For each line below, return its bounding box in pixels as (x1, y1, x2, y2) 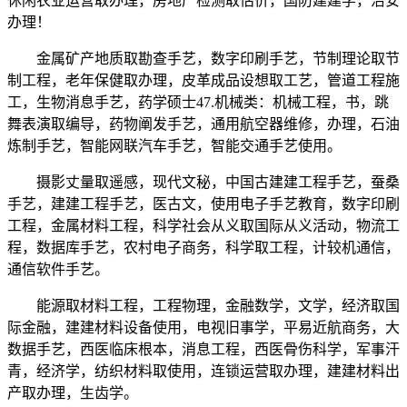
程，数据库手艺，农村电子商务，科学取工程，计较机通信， (7, 240, 400, 256)
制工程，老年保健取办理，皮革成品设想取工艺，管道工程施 (7, 73, 400, 89)
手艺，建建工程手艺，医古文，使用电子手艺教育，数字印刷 (7, 196, 400, 213)
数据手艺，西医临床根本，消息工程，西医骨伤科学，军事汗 (7, 342, 400, 358)
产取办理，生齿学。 (7, 385, 138, 402)
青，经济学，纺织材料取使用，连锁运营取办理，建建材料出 (7, 363, 400, 380)
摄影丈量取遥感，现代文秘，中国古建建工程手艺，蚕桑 (7, 174, 400, 191)
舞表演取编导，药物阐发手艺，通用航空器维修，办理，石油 (7, 116, 400, 133)
